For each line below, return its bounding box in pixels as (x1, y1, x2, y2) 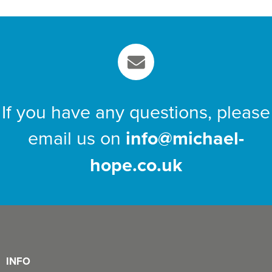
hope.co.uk (90, 151, 182, 178)
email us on (28, 124, 126, 151)
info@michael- (126, 124, 244, 152)
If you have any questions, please (2, 98, 270, 125)
